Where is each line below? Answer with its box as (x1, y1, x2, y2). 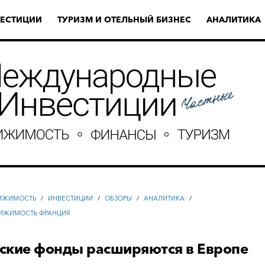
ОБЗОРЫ (105, 194, 132, 202)
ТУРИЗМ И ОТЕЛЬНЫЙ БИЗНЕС (57, 14, 191, 25)
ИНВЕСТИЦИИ (48, 194, 93, 202)
